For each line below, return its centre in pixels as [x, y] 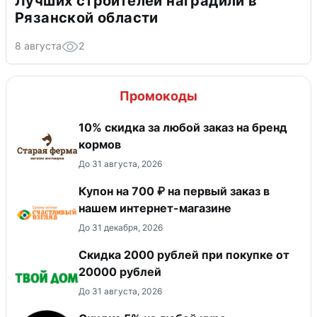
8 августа [38, 45]
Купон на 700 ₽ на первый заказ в [174, 191]
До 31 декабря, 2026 [121, 227]
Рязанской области [87, 17]
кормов [100, 144]
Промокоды [158, 96]
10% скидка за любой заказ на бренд [183, 127]
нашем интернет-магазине [155, 208]
